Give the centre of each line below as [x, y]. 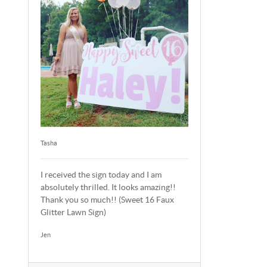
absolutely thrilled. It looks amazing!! [108, 187]
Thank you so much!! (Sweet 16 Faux [107, 199]
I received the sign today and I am [101, 174]
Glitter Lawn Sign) [73, 212]
